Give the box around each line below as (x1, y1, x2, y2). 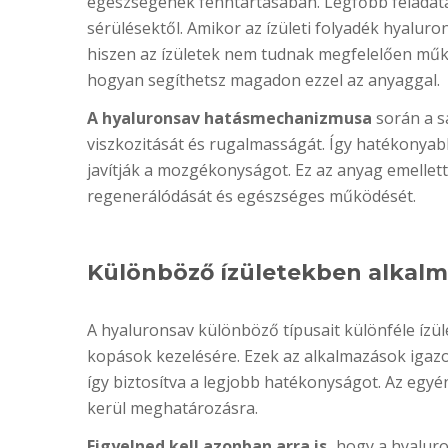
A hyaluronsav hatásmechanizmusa (87, 107, 372, 129)
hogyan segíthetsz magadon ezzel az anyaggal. (87, 69, 440, 91)
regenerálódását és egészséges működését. (87, 185, 416, 207)
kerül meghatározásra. (87, 397, 258, 419)
